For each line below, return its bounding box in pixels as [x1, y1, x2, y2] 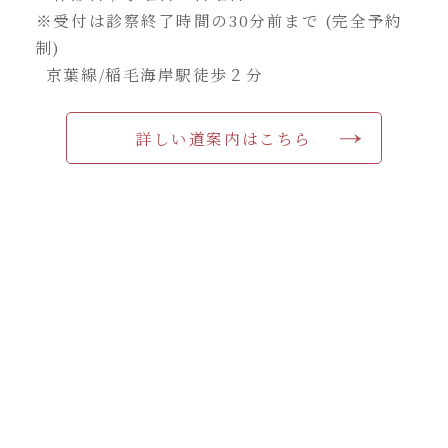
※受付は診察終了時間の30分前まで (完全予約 [35, 9, 403, 32]
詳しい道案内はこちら [136, 127, 312, 150]
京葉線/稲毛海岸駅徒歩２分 [45, 63, 264, 86]
